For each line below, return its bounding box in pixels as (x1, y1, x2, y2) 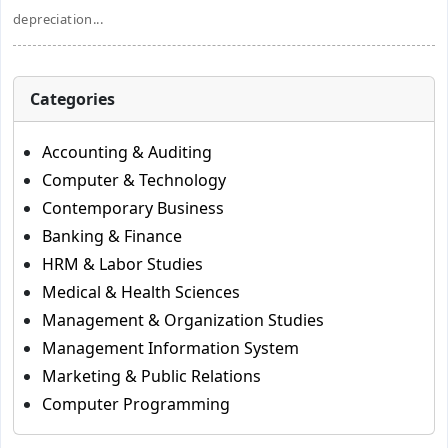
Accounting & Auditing (42, 141, 212, 163)
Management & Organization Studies (42, 309, 324, 331)
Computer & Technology (42, 169, 226, 191)
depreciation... (13, 10, 104, 28)
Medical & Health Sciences (42, 281, 240, 303)
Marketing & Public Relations (42, 365, 261, 387)
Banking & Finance (42, 225, 182, 247)
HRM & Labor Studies (42, 253, 203, 275)
